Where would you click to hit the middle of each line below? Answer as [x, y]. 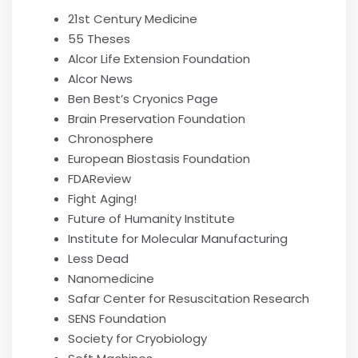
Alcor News [100, 79]
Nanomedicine [111, 278]
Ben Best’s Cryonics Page [143, 99]
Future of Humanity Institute [151, 219]
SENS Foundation [117, 318]
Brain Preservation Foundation [157, 119]
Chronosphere [111, 139]
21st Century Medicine [133, 19]
